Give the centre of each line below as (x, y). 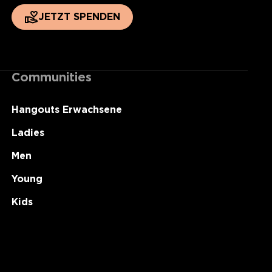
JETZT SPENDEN (79, 16)
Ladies (28, 132)
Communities (51, 77)
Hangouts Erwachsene (66, 109)
